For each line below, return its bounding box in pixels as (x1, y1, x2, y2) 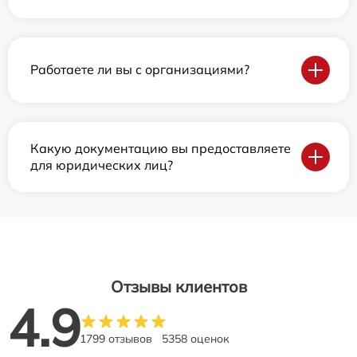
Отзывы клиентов (110, 276, 247, 296)
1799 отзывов (80, 331, 152, 346)
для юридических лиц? (30, 156, 173, 173)
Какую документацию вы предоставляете (30, 139, 291, 156)
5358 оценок (162, 331, 229, 346)
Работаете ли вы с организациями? (30, 61, 249, 78)
